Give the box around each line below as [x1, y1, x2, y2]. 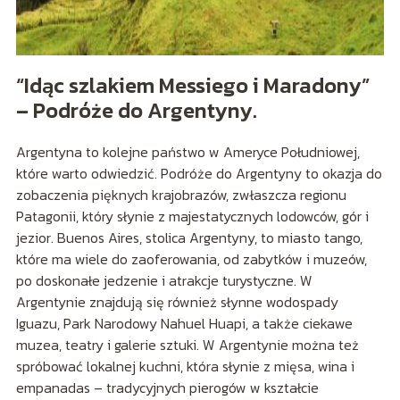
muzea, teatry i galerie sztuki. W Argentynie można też [15, 333, 359, 355]
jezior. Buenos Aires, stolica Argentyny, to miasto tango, [15, 226, 362, 248]
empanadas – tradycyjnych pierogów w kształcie [15, 376, 319, 398]
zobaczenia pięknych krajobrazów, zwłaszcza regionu [15, 183, 346, 205]
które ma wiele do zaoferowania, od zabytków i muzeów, [15, 247, 367, 270]
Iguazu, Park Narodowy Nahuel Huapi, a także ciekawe [15, 312, 353, 334]
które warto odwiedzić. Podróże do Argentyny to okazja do [15, 162, 382, 184]
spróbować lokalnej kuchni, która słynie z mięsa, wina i [15, 354, 354, 377]
